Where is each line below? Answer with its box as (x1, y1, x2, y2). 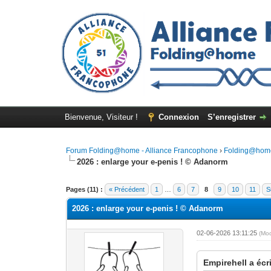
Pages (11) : (66, 186, 103, 193)
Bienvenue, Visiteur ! (64, 113, 140, 122)
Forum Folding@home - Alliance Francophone (66, 146, 218, 155)
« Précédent (109, 186, 145, 193)
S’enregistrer (207, 113, 256, 122)
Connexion (158, 113, 199, 122)
